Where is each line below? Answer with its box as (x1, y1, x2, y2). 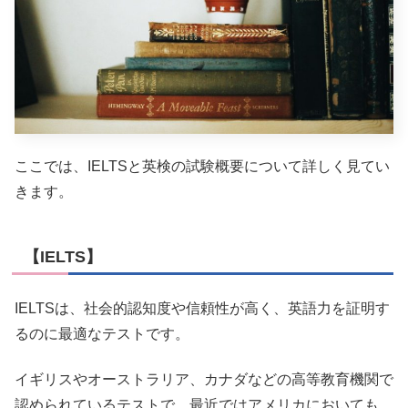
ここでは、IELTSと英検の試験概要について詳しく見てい (15, 158, 390, 175)
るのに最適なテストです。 (15, 325, 189, 342)
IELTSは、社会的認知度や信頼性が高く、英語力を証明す (15, 300, 390, 316)
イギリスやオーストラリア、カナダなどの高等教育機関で (15, 372, 393, 388)
